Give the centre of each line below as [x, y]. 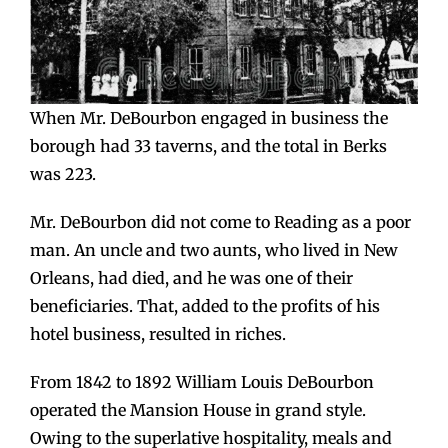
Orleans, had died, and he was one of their [191, 277]
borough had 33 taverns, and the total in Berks [208, 145]
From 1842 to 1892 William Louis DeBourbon [202, 381]
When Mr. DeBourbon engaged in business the [209, 117]
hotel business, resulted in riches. [158, 333]
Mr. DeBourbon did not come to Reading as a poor [220, 221]
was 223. [63, 173]
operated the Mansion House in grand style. [198, 409]
